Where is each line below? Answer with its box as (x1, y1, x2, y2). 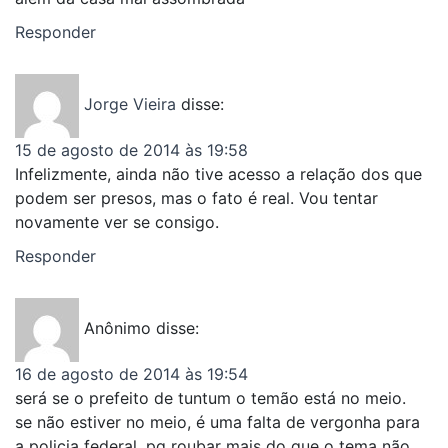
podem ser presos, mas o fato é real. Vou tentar (15, 187, 378, 208)
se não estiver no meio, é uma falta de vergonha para (15, 411, 420, 432)
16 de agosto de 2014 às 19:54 (15, 363, 248, 384)
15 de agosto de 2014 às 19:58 (15, 139, 248, 160)
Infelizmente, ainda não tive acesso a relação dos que (15, 163, 422, 184)
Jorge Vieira (84, 94, 176, 115)
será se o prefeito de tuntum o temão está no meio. (15, 387, 406, 408)
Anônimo (84, 318, 151, 339)
